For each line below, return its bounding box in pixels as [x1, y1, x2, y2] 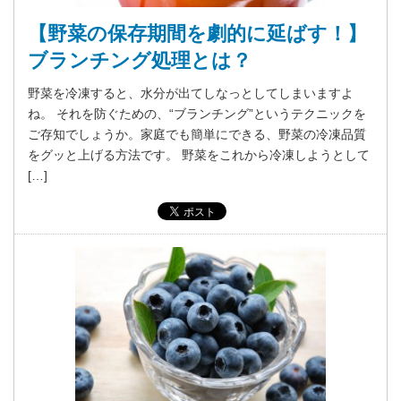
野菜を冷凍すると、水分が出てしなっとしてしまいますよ [28, 85, 354, 100]
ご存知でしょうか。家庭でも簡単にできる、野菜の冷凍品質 [28, 126, 366, 141]
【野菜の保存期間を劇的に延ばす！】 [28, 21, 367, 45]
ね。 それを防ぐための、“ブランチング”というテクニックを [28, 106, 366, 121]
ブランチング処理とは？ [28, 48, 252, 72]
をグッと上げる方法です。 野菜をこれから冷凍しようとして [28, 147, 370, 162]
